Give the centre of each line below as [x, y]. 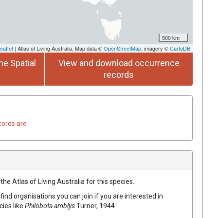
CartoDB [180, 48]
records [119, 74]
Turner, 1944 [96, 206]
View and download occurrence [119, 63]
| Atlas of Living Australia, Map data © [58, 48]
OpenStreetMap [122, 48]
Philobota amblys [50, 206]
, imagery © [155, 48]
